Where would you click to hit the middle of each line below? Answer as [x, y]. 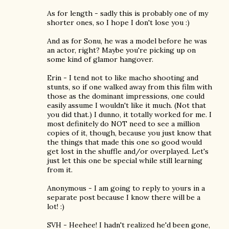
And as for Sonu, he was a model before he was [127, 41]
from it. [60, 170]
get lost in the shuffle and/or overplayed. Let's [128, 151]
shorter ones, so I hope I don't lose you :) [118, 22]
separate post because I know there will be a [124, 197]
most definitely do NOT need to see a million [123, 124]
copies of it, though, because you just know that [129, 133]
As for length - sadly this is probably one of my [128, 13]
